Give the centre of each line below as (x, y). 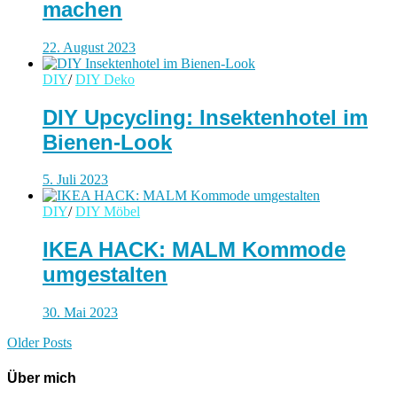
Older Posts (39, 343)
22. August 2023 (89, 47)
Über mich (42, 378)
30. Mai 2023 (80, 313)
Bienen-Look (107, 142)
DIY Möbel (108, 212)
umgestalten (105, 275)
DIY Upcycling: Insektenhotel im (205, 117)
